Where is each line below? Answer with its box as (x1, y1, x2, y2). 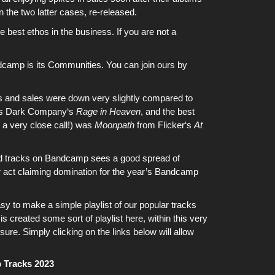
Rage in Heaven (76, 106, 141, 117)
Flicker (158, 120, 185, 130)
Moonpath (95, 120, 134, 130)
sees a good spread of (88, 153, 180, 163)
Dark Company (6, 106, 67, 117)
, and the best (141, 106, 195, 117)
